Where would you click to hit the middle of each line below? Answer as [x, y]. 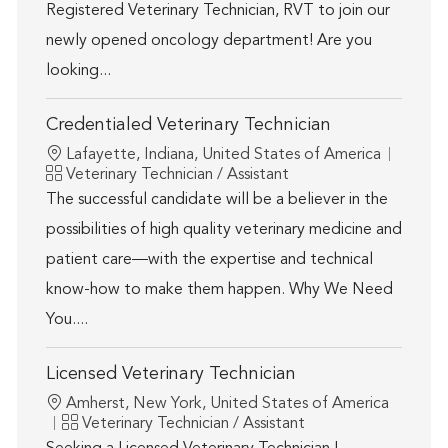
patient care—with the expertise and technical [209, 260]
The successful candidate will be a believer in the [216, 200]
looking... [78, 71]
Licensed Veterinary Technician [170, 374]
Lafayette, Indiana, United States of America [223, 155]
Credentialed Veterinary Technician [188, 125]
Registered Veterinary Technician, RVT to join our [217, 11]
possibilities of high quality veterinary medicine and [223, 230]
